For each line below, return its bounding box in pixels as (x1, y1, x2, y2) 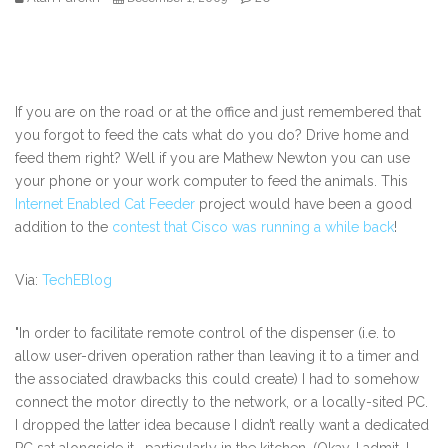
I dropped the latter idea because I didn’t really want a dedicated (15, 417, 429, 434)
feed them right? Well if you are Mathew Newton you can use (15, 150, 410, 167)
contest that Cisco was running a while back (112, 219, 394, 236)
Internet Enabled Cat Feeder (15, 196, 195, 213)
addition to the (15, 219, 112, 236)
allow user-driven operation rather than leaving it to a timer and (15, 348, 419, 365)
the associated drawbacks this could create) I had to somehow (15, 371, 419, 388)
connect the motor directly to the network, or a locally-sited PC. (15, 394, 428, 411)
